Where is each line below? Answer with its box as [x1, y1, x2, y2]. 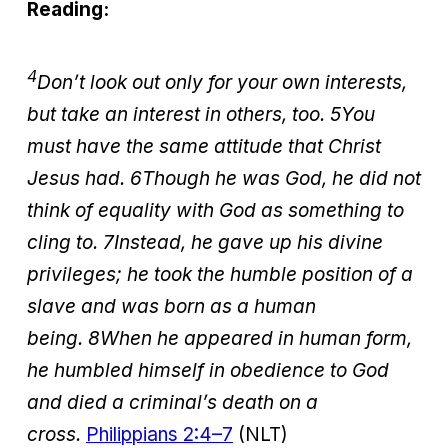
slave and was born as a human [27, 295, 316, 319]
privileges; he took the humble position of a [27, 263, 413, 287]
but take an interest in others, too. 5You [27, 103, 375, 127]
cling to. [27, 231, 98, 255]
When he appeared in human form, [100, 327, 412, 351]
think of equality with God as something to [27, 199, 404, 223]
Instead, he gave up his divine [114, 231, 383, 255]
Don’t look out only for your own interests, [37, 71, 407, 95]
